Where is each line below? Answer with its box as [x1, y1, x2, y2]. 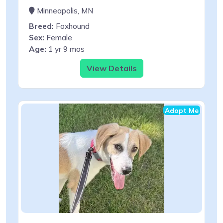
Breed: [29, 21, 54, 31]
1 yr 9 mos [46, 44, 85, 54]
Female [44, 32, 72, 42]
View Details [86, 63, 137, 73]
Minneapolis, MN [35, 5, 93, 15]
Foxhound [54, 21, 90, 31]
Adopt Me [165, 106, 199, 114]
